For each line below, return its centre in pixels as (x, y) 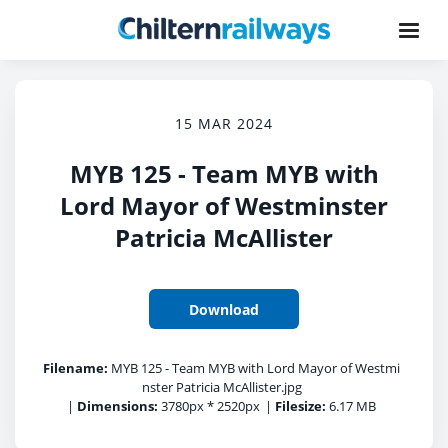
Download (224, 309)
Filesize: (300, 406)
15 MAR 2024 (224, 123)
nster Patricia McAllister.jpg (221, 387)
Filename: (75, 368)
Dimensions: (117, 406)
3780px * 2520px (209, 406)
